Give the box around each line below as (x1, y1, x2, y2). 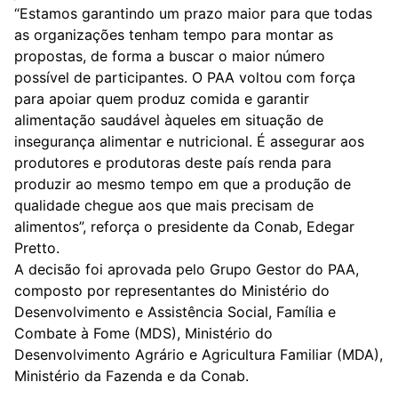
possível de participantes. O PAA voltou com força (14, 68, 355, 86)
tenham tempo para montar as (124, 25, 333, 44)
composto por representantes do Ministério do (14, 281, 330, 299)
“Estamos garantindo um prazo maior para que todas (14, 4, 372, 22)
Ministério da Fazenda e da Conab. (14, 366, 249, 385)
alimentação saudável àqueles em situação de (14, 110, 323, 129)
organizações (34, 25, 124, 44)
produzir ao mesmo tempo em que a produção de (14, 174, 351, 193)
